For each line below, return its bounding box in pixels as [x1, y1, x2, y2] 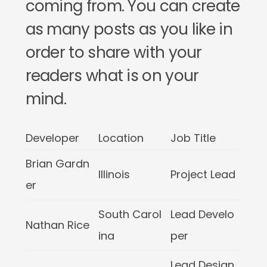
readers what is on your [25, 65, 199, 86]
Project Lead [170, 167, 235, 182]
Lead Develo [170, 207, 234, 222]
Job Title [170, 131, 216, 145]
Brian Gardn [25, 156, 89, 171]
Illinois [98, 167, 130, 182]
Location [98, 131, 144, 145]
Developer [25, 131, 79, 145]
